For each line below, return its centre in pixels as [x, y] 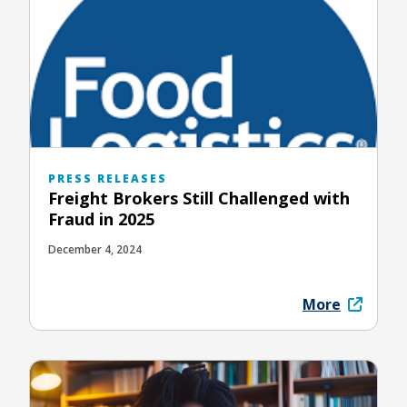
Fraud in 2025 [101, 218]
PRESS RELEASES [108, 178]
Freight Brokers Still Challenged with [199, 198]
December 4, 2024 [95, 249]
